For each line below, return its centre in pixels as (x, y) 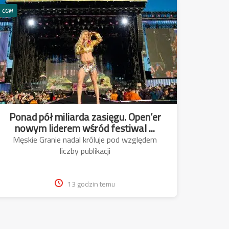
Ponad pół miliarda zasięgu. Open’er (85, 117)
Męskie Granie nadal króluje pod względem (85, 139)
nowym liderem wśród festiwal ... (85, 128)
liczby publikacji (85, 151)
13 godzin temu (91, 184)
